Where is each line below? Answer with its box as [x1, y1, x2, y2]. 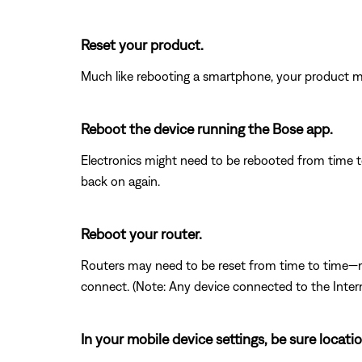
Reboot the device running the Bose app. [81, 120, 333, 137]
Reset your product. [81, 36, 204, 53]
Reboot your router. [81, 225, 202, 242]
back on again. [81, 173, 160, 188]
